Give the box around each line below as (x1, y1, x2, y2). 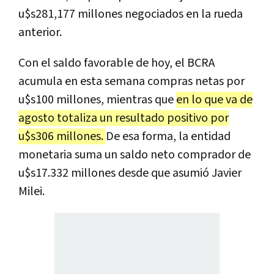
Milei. (18, 183, 45, 199)
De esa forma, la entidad (106, 128, 231, 144)
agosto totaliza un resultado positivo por (18, 109, 229, 126)
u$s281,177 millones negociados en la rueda (18, 6, 243, 22)
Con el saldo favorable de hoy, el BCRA (18, 54, 215, 71)
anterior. (18, 24, 62, 40)
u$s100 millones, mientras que (18, 91, 176, 108)
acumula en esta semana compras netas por (18, 73, 245, 89)
